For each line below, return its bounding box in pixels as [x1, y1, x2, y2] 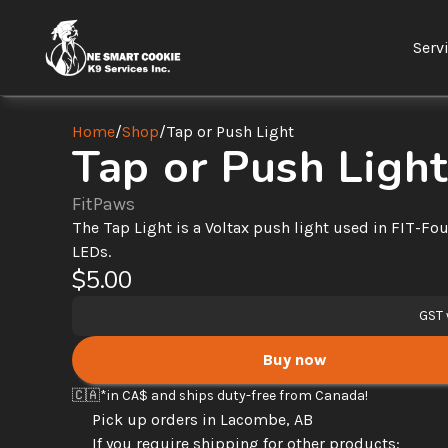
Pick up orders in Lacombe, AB [92, 410, 313, 429]
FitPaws [72, 193, 135, 215]
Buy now [263, 350, 327, 369]
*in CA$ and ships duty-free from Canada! [100, 387, 371, 404]
